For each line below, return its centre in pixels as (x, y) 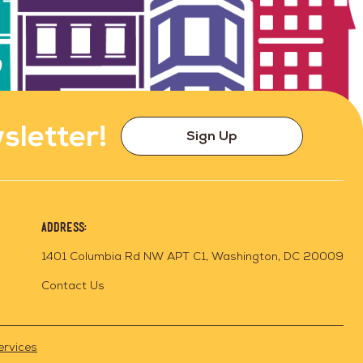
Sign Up (212, 135)
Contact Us (73, 285)
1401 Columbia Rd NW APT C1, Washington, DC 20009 (192, 256)
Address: (64, 227)
